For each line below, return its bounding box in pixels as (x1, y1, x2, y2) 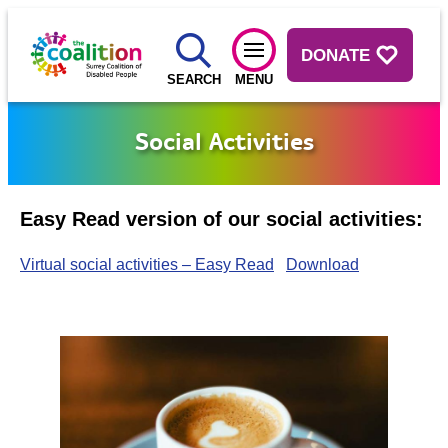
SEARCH (167, 72, 222, 87)
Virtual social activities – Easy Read (20, 256, 274, 273)
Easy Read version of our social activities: (20, 208, 423, 230)
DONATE (301, 45, 371, 65)
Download (286, 256, 359, 273)
